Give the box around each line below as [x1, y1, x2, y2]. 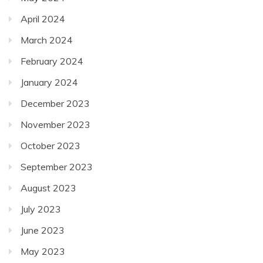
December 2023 [21, 97, 90, 109]
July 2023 [21, 203, 61, 215]
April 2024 [21, 12, 65, 25]
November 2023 [21, 118, 90, 130]
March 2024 [21, 33, 73, 46]
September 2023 [21, 160, 93, 173]
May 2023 [21, 245, 65, 257]
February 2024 [21, 55, 83, 67]
